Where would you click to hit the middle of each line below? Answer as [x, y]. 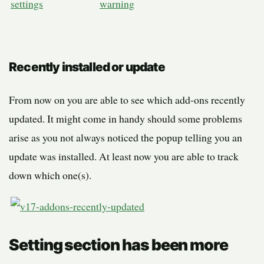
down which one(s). [50, 175]
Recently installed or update [87, 67]
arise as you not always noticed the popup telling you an [126, 138]
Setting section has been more [119, 245]
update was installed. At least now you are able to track [124, 156]
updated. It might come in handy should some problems [126, 119]
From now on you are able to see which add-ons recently [127, 100]
